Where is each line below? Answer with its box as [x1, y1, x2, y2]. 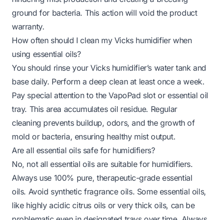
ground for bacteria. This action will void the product [12, 7, 197, 18]
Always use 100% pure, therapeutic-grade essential [12, 172, 192, 183]
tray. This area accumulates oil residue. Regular [12, 104, 177, 114]
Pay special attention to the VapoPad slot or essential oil [12, 90, 208, 100]
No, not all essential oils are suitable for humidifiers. [12, 159, 193, 169]
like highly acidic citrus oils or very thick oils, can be [12, 200, 195, 210]
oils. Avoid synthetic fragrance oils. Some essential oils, [12, 186, 206, 196]
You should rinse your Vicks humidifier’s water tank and [12, 62, 207, 73]
